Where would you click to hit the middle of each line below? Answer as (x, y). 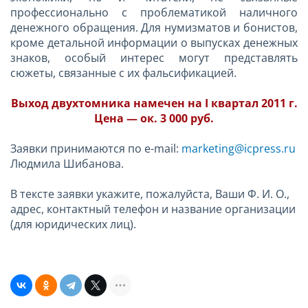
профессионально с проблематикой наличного (154, 12)
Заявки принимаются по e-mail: (96, 148)
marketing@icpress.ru (239, 148)
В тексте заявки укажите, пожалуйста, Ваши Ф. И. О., (150, 194)
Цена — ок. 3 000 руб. (154, 118)
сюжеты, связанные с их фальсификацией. (123, 73)
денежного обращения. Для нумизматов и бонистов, (154, 27)
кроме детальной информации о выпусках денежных (154, 42)
